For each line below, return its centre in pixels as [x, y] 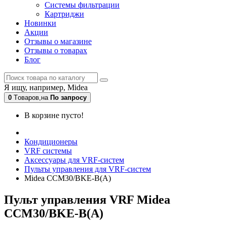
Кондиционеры [51, 142]
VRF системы [48, 151]
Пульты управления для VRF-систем [88, 169]
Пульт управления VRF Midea [87, 199]
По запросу [68, 98]
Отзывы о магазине [58, 41]
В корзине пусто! [54, 115]
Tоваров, [27, 98]
